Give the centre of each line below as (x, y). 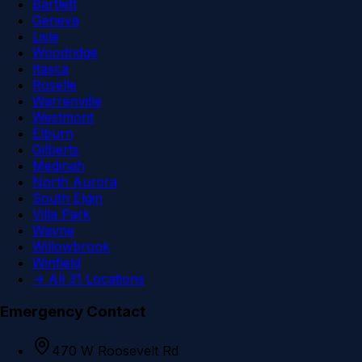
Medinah (59, 166)
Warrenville (67, 101)
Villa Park (61, 215)
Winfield (57, 263)
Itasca (51, 69)
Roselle (55, 85)
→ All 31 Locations (88, 279)
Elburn (53, 134)
